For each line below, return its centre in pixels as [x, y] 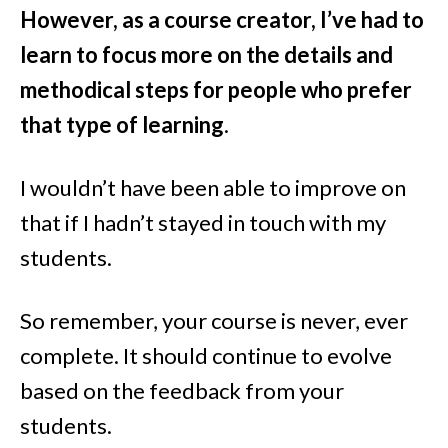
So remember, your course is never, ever [214, 321]
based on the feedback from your [182, 391]
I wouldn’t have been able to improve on [213, 188]
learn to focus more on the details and [206, 55]
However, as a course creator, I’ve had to [222, 20]
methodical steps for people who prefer [216, 90]
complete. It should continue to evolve [206, 356]
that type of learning [122, 125]
